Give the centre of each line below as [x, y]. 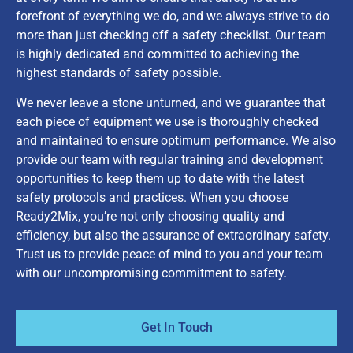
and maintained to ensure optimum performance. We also [176, 140]
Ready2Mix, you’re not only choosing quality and [150, 216]
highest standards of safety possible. [119, 72]
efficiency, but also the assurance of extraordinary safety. [173, 235]
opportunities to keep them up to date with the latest [160, 178]
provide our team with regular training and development [169, 159]
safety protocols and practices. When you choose [152, 197]
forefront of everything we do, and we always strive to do [173, 16]
